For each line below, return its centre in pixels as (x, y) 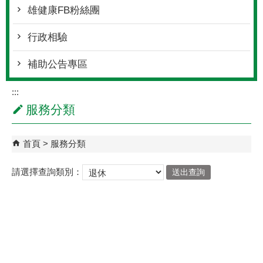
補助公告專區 (58, 64)
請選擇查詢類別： (47, 171)
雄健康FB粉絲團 (64, 10)
